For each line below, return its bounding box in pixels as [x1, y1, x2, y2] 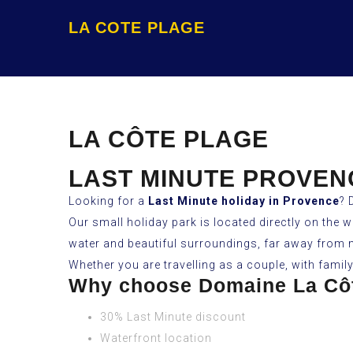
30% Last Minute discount [100, 310, 246, 323]
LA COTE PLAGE [69, 19, 205, 36]
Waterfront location [100, 332, 212, 344]
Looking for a [69, 195, 148, 207]
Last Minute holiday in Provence [148, 195, 340, 207]
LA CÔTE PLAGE [69, 126, 269, 152]
